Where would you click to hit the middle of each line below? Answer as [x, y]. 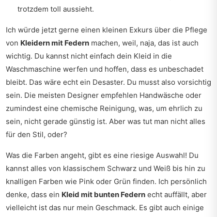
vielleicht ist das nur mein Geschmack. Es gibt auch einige [105, 208]
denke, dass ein [34, 194]
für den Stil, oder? [37, 134]
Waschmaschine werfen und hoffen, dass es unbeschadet [105, 69]
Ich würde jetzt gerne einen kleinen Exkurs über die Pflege [107, 30]
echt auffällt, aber [176, 194]
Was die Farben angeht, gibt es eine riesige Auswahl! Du [102, 155]
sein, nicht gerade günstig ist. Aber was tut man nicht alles [106, 121]
